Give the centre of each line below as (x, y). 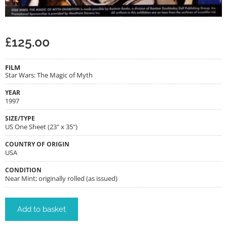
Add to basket (42, 210)
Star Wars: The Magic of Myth (49, 75)
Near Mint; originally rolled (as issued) (61, 179)
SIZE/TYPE (20, 118)
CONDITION (23, 170)
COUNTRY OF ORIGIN (37, 144)
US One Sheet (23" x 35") (41, 127)
